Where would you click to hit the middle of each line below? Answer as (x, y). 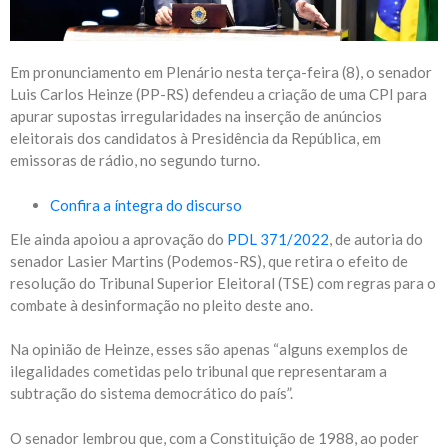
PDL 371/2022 (278, 238)
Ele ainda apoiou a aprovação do (118, 238)
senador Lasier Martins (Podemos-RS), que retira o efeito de (209, 260)
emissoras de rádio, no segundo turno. (135, 160)
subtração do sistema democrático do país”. (151, 393)
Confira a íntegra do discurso (146, 204)
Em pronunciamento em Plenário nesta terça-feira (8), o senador (221, 72)
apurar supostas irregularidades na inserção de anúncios (196, 116)
